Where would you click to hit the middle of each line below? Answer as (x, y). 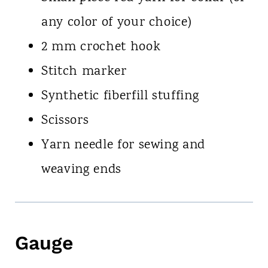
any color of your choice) (116, 23)
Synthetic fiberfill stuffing (120, 97)
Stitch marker (84, 72)
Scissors (65, 121)
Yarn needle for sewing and (123, 146)
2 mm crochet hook (101, 48)
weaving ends (81, 170)
